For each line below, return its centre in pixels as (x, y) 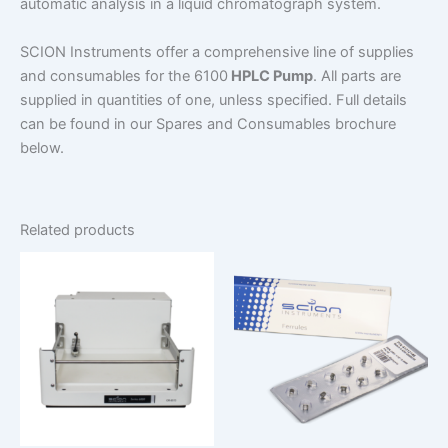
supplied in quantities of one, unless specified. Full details (213, 99)
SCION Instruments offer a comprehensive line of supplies (217, 51)
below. (42, 147)
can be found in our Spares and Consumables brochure (208, 123)
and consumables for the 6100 (124, 75)
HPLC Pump (270, 75)
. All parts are (357, 75)
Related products (77, 230)
